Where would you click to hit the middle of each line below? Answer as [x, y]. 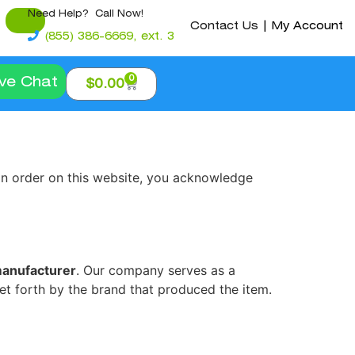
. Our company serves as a [156, 270]
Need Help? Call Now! [85, 13]
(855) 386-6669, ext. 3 [110, 36]
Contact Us [224, 25]
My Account [307, 25]
